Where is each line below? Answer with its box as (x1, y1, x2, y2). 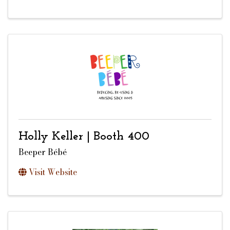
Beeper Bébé (18, 146, 67, 159)
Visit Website (29, 166, 77, 179)
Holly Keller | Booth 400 (18, 130, 149, 143)
